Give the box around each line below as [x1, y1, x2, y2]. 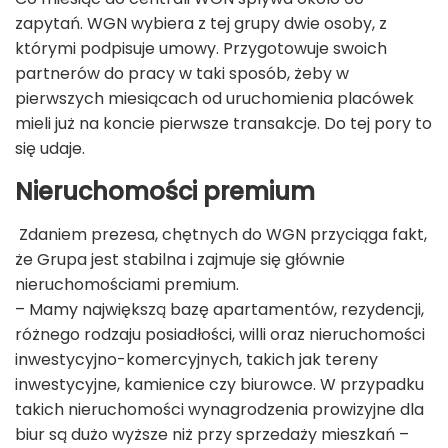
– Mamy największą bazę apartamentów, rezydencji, [15, 297, 424, 321]
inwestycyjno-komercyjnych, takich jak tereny [15, 347, 378, 371]
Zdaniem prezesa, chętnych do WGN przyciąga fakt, [15, 222, 427, 246]
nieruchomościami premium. [15, 272, 239, 296]
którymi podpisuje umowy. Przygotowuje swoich [15, 36, 387, 60]
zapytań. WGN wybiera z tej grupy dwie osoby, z [15, 11, 387, 35]
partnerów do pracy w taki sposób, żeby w [15, 61, 349, 85]
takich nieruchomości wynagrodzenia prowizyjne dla [15, 397, 424, 421]
